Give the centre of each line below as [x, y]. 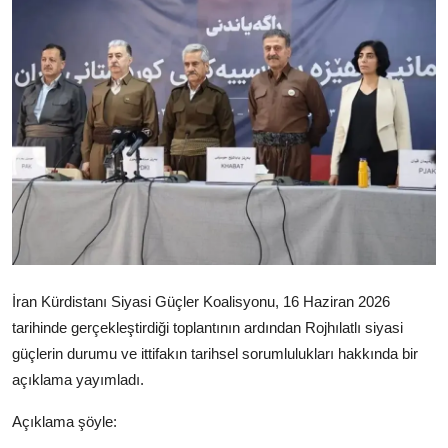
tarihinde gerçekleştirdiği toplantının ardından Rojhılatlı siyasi [207, 328]
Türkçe [55, 217]
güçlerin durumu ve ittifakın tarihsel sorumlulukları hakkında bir [215, 354]
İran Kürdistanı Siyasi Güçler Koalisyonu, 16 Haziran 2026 [201, 302]
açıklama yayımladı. [78, 380]
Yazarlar [46, 58]
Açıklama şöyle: [64, 422]
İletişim [41, 156]
